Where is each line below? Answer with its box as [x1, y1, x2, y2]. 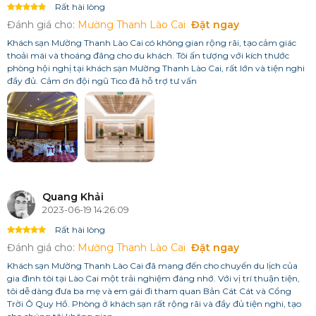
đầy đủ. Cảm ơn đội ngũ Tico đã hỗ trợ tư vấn [7, 75, 197, 86]
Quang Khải [42, 190, 104, 203]
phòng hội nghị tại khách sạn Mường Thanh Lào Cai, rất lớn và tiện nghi [7, 62, 305, 73]
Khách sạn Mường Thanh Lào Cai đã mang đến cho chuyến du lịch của [7, 260, 298, 271]
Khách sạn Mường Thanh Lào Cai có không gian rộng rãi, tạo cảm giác [7, 37, 296, 48]
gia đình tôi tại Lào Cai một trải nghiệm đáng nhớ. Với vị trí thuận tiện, [7, 272, 300, 284]
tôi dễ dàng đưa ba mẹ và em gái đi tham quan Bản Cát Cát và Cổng [7, 285, 291, 296]
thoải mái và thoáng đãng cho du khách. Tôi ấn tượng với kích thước [7, 49, 289, 61]
